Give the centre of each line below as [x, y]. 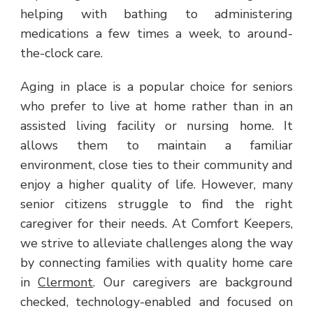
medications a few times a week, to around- [156, 34]
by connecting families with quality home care [156, 263]
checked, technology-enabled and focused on [156, 302]
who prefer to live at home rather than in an [156, 107]
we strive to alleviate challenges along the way [156, 243]
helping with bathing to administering [156, 14]
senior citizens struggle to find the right [156, 204]
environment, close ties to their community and [156, 165]
